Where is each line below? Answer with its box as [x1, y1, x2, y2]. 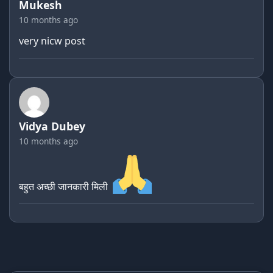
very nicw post [19, 34, 85, 48]
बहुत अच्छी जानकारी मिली [19, 179, 110, 193]
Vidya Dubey [19, 118, 85, 133]
